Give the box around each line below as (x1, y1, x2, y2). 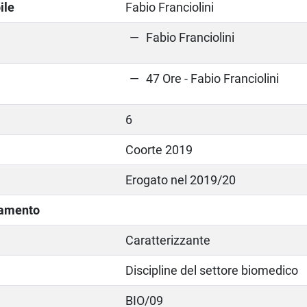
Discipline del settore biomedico (125, 262, 299, 278)
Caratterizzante (125, 232, 211, 247)
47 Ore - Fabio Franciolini (146, 71, 280, 86)
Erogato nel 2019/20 (125, 172, 236, 187)
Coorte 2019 (125, 142, 193, 157)
